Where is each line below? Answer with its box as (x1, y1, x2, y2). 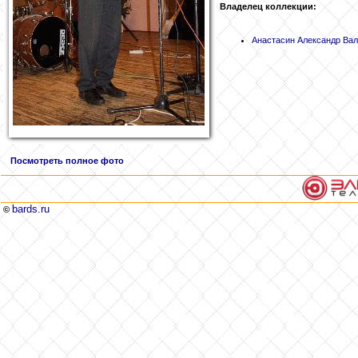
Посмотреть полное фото (10, 156, 124, 166)
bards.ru (12, 203, 50, 216)
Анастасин (252, 34, 295, 45)
